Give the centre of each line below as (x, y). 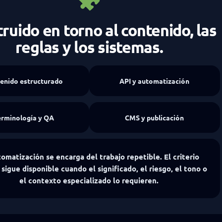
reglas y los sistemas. (89, 47)
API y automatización (155, 81)
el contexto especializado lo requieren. (89, 181)
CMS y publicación (155, 118)
